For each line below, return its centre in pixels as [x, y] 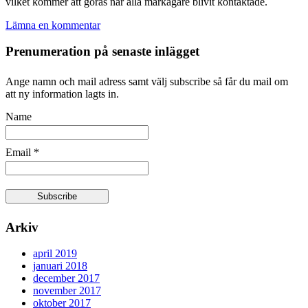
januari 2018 [60, 266]
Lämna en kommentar [53, 25]
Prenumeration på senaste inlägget [102, 52]
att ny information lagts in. [62, 94]
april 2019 [55, 254]
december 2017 [66, 278]
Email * [22, 153]
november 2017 [67, 291]
